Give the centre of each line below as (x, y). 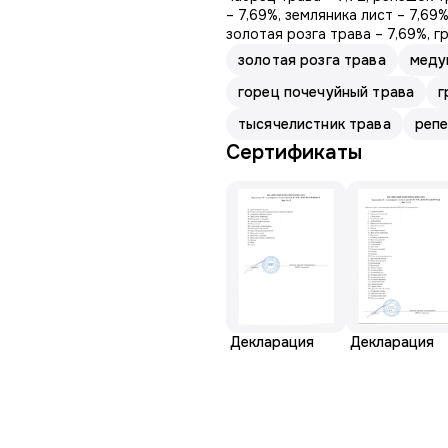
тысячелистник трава (314, 124)
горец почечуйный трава (326, 92)
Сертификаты (294, 152)
